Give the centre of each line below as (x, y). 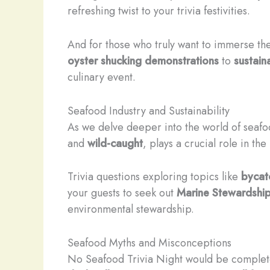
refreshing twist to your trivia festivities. (159, 11)
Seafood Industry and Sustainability (149, 111)
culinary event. (102, 77)
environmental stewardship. (131, 209)
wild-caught (115, 143)
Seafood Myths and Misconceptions (149, 243)
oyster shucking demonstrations (143, 61)
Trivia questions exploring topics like (154, 177)
